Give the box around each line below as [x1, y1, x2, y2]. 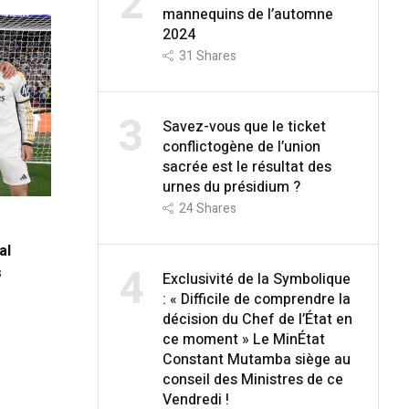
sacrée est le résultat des [162, 155, 331, 178]
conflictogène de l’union [162, 135, 320, 158]
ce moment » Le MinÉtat [162, 328, 325, 351]
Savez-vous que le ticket [162, 115, 326, 138]
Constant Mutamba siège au [162, 348, 351, 371]
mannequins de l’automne [162, 3, 333, 26]
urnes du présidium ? [162, 175, 300, 198]
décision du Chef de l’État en [162, 308, 352, 330]
